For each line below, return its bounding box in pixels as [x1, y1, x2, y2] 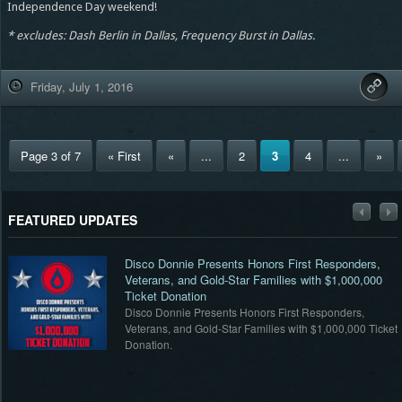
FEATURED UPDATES [7, 211, 137, 230]
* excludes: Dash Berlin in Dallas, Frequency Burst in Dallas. [6, 28, 315, 42]
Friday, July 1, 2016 [30, 77, 133, 95]
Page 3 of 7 [20, 146, 81, 164]
